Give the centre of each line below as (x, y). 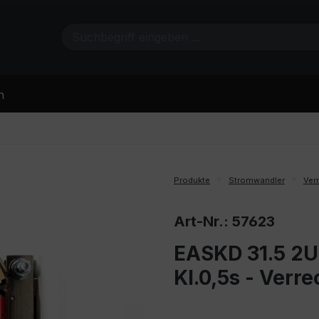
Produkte (192, 180)
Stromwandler (257, 180)
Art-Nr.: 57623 (224, 221)
